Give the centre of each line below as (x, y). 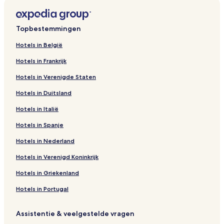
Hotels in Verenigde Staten (56, 77)
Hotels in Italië (37, 109)
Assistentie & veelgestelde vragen (75, 214)
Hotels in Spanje (40, 125)
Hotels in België (39, 45)
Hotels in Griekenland (47, 173)
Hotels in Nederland (45, 141)
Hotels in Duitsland (44, 93)
